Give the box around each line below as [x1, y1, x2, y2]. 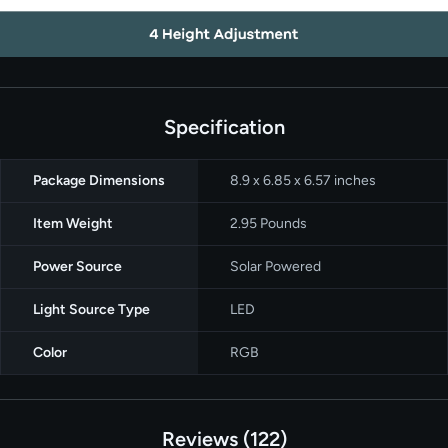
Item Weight [33, 214, 113, 232]
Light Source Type [33, 300, 150, 318]
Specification [163, 114, 285, 139]
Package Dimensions [33, 171, 165, 189]
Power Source [33, 257, 122, 275]
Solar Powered [230, 257, 321, 275]
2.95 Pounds [230, 214, 307, 232]
